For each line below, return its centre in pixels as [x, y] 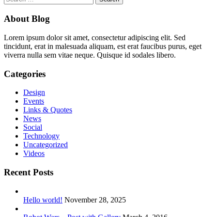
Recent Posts [29, 172]
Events [34, 101]
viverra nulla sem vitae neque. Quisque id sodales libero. [90, 55]
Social [33, 127]
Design [34, 93]
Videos [34, 154]
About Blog [27, 19]
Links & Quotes [48, 110]
